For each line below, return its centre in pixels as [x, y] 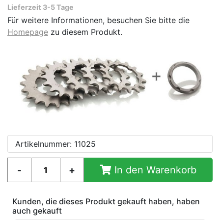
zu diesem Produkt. [85, 32]
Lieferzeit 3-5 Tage [41, 7]
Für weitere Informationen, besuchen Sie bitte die [98, 20]
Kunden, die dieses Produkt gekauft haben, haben [106, 202]
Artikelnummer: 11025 [55, 144]
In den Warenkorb [154, 170]
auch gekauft [37, 211]
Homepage [28, 32]
